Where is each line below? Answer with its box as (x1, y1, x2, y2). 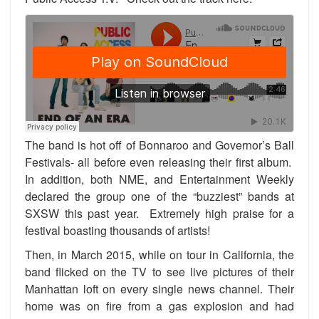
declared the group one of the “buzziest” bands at (25, 187, 294, 204)
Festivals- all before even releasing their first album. (25, 153, 294, 170)
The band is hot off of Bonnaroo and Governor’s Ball (25, 136, 294, 153)
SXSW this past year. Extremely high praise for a (25, 204, 294, 221)
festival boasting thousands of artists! (25, 221, 210, 239)
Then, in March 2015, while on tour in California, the (25, 246, 294, 263)
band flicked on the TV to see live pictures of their (25, 263, 294, 280)
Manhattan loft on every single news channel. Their (25, 280, 294, 297)
